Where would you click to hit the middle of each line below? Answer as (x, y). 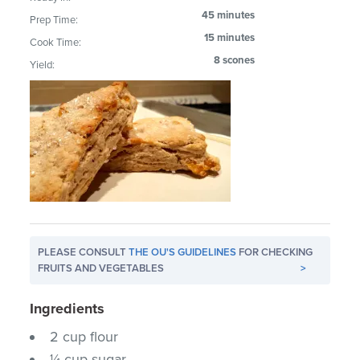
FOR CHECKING (275, 252)
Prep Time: (54, 20)
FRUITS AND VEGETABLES (101, 268)
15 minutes (230, 37)
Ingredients (67, 308)
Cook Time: (56, 42)
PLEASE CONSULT (84, 252)
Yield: (43, 65)
